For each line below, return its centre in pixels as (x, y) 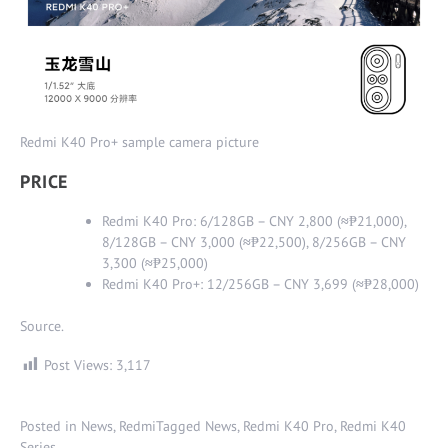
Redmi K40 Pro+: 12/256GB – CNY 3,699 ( (229, 283)
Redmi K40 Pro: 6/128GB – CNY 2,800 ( (221, 220)
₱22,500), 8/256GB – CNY (328, 241)
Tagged (180, 426)
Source (40, 325)
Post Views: (80, 364)
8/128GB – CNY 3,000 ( (172, 241)
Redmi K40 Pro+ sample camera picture (139, 141)
